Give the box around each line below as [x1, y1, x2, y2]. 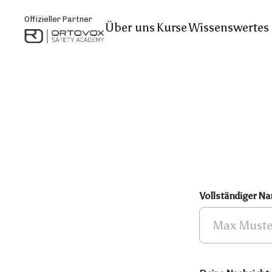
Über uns [104, 20, 155, 35]
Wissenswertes [189, 20, 270, 35]
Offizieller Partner [24, 15, 92, 24]
